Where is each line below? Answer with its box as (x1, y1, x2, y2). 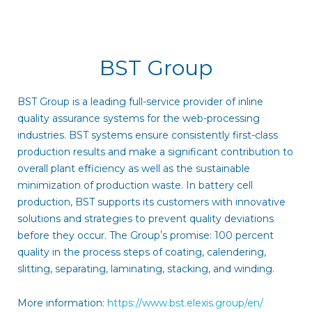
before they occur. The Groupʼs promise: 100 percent (17, 229, 274, 242)
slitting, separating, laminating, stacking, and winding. (17, 263, 274, 276)
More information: (17, 296, 107, 309)
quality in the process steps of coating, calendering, (17, 246, 266, 259)
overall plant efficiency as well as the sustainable (17, 162, 250, 175)
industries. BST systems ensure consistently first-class (17, 129, 278, 142)
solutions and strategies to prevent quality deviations (17, 212, 274, 226)
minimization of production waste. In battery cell (17, 179, 253, 192)
